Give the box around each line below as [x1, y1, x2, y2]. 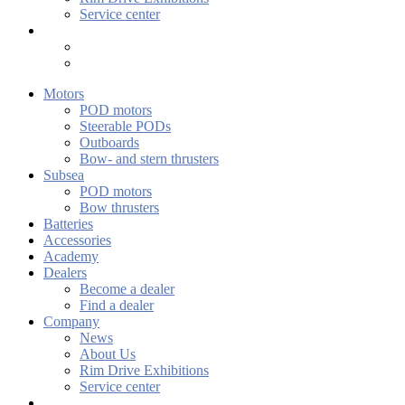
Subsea [43, 167, 84, 183]
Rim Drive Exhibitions [80, 363, 209, 378]
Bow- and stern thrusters [80, 151, 219, 166]
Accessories [43, 232, 111, 248]
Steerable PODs [80, 118, 171, 134]
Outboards [80, 135, 139, 150]
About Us [80, 346, 136, 362]
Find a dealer [80, 297, 154, 313]
